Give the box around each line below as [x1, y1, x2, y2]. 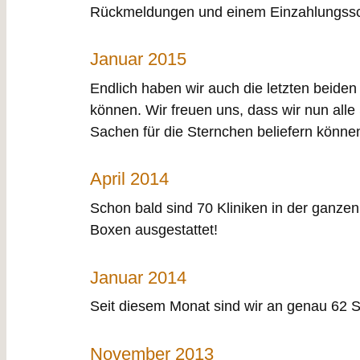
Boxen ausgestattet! [90, 222, 218, 239]
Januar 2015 [90, 49, 186, 70]
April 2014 [90, 169, 169, 190]
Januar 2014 [90, 267, 186, 288]
